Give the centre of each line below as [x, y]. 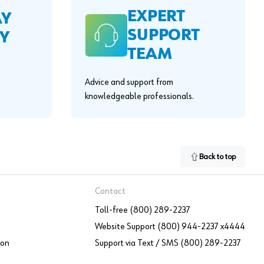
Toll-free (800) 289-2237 [142, 210]
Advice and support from [129, 82]
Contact [110, 192]
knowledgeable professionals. [139, 97]
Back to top [217, 157]
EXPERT [156, 16]
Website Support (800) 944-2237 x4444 [170, 227]
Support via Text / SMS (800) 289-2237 [168, 243]
